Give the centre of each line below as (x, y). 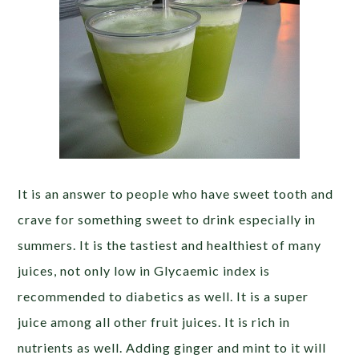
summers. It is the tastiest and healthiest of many (170, 245)
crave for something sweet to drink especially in (167, 219)
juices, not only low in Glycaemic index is (144, 270)
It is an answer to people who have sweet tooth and (176, 194)
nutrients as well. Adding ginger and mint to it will (172, 347)
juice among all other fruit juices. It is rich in (154, 322)
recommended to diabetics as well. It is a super (163, 296)
